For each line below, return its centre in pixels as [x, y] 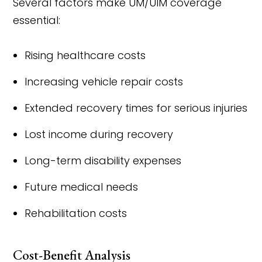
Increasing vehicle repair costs [104, 82]
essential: [37, 20]
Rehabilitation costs [76, 213]
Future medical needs [82, 187]
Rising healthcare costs [85, 55]
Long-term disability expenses [103, 161]
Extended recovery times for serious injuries [136, 108]
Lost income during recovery [99, 134]
